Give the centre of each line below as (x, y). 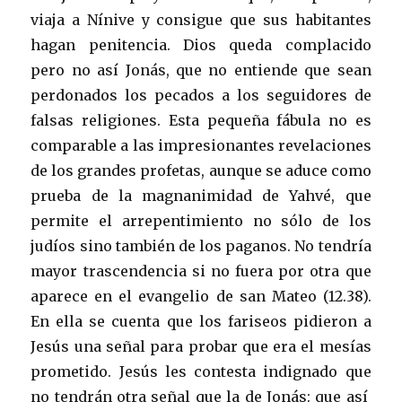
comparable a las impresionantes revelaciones (201, 146)
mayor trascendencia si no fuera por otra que (201, 271)
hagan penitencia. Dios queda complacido (201, 45)
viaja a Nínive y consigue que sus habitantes (201, 20)
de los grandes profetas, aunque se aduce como (201, 171)
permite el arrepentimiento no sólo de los (201, 221)
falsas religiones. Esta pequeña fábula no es (201, 121)
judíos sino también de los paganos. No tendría (201, 246)
